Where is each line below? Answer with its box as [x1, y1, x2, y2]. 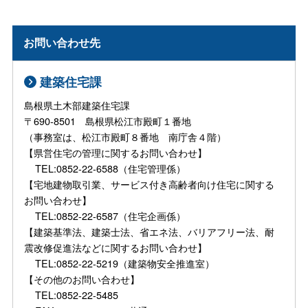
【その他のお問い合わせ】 [24, 271, 153, 286]
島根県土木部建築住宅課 [24, 97, 131, 112]
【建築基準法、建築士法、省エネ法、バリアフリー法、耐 [24, 223, 275, 239]
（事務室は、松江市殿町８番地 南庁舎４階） [24, 129, 227, 144]
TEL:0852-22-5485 [24, 287, 131, 302]
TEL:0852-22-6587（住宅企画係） [24, 208, 186, 223]
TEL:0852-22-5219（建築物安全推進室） [24, 255, 215, 270]
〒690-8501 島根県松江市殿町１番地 [24, 113, 192, 128]
